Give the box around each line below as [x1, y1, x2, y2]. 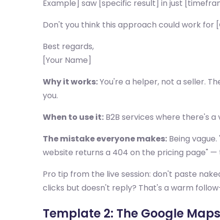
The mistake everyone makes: [43, 133, 167, 144]
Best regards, [43, 41, 94, 52]
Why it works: [43, 76, 98, 87]
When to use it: [43, 111, 104, 123]
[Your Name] [43, 55, 91, 66]
